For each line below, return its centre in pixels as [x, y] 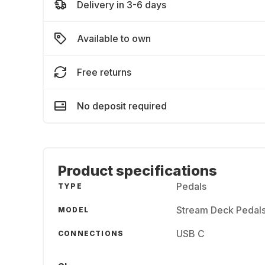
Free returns [104, 72]
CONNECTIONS [91, 233]
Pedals [191, 186]
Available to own [114, 38]
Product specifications [138, 171]
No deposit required [122, 106]
